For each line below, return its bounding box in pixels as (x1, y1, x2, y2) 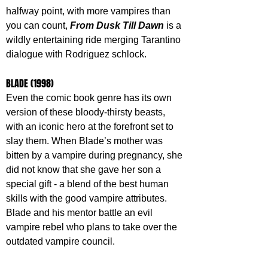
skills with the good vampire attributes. (6, 193, 169, 204)
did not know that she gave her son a (6, 165, 163, 175)
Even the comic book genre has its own (6, 93, 174, 103)
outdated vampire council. (6, 236, 115, 247)
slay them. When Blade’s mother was (6, 136, 165, 147)
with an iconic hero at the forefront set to (6, 121, 176, 132)
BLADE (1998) (6, 77, 54, 91)
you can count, (6, 20, 70, 31)
